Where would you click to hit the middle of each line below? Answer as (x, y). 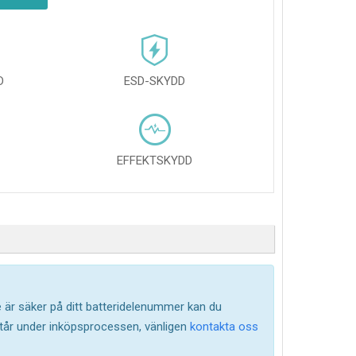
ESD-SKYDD (155, 81)
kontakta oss (222, 327)
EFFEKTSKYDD (155, 161)
